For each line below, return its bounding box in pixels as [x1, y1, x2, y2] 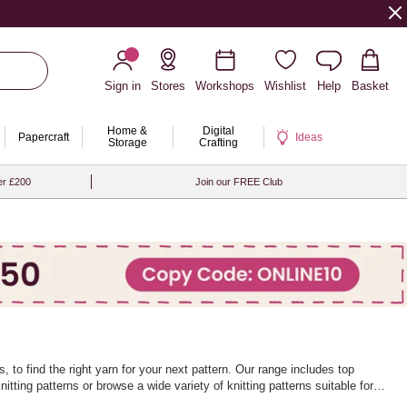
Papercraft [17, 130, 69, 144]
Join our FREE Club [194, 176, 283, 187]
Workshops [195, 79, 254, 93]
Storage [107, 136, 147, 149]
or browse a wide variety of [79, 379, 227, 393]
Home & [107, 124, 147, 137]
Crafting [198, 136, 238, 149]
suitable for [312, 379, 373, 393]
